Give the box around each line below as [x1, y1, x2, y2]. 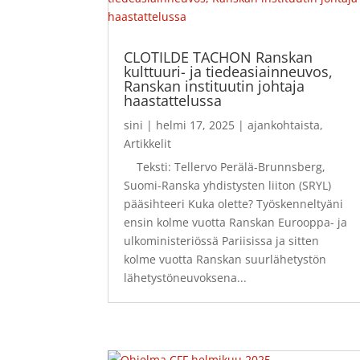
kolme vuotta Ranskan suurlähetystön [124, 252, 327, 268]
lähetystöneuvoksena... [124, 270, 247, 286]
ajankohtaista [247, 117, 321, 133]
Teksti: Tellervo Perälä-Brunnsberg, [124, 159, 326, 175]
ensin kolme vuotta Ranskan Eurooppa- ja [124, 215, 348, 231]
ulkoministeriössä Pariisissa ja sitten [124, 233, 320, 249]
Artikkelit [124, 136, 172, 152]
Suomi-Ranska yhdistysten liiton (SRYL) [124, 178, 332, 194]
